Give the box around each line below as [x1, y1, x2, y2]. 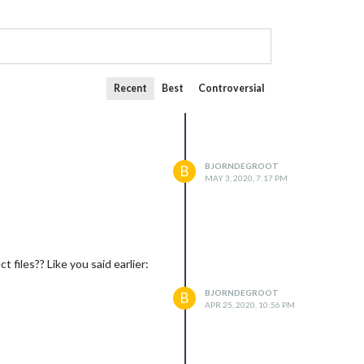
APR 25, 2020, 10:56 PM [205, 299, 295, 310]
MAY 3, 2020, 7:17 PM [205, 173, 288, 183]
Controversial [198, 82, 264, 94]
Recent [114, 82, 147, 94]
